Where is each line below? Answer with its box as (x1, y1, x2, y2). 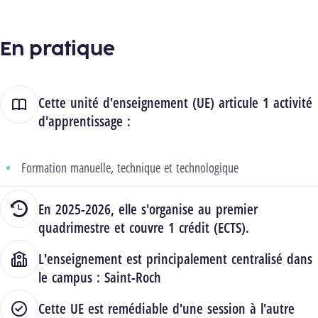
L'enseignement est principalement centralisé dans (38, 249, 312, 269)
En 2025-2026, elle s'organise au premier (38, 199, 258, 219)
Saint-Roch (104, 268, 161, 287)
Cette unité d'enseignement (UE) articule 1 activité (38, 93, 312, 113)
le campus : (38, 268, 104, 287)
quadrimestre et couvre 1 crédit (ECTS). (38, 218, 249, 238)
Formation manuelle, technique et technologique (21, 159, 238, 177)
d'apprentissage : (38, 111, 131, 131)
